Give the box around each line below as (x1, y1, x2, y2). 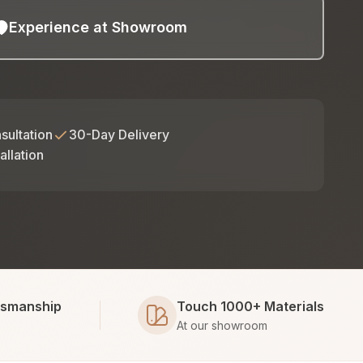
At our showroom (177, 318, 267, 332)
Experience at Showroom (9, 19, 187, 36)
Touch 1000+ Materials (177, 297, 324, 314)
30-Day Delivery (69, 126, 169, 143)
